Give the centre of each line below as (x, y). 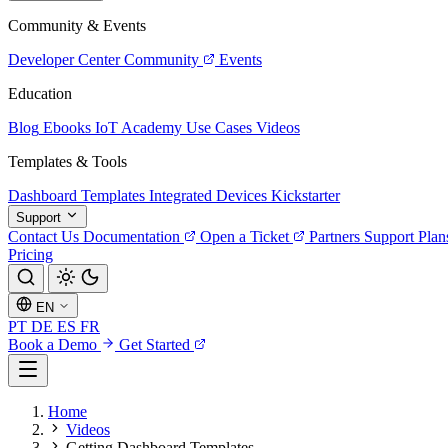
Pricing (30, 254)
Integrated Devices (208, 195)
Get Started (156, 344)
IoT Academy (138, 127)
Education (40, 93)
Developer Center (64, 59)
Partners (334, 236)
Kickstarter (305, 195)
